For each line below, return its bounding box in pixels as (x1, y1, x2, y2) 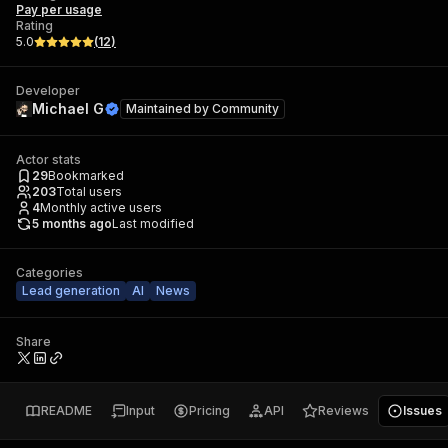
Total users (56, 184, 122, 199)
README (41, 403, 92, 418)
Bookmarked (48, 168, 124, 183)
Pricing (189, 403, 230, 418)
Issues (403, 403, 442, 418)
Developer (16, 83, 80, 98)
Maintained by (126, 101, 212, 116)
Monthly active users (40, 200, 162, 215)
